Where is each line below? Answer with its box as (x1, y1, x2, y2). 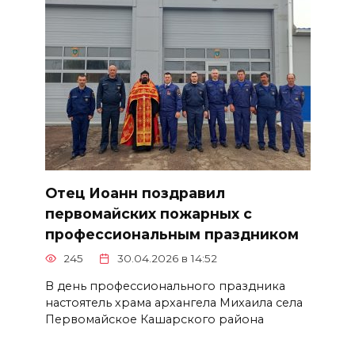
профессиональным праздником (44, 225, 299, 242)
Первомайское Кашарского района (44, 311, 264, 326)
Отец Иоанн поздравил (44, 184, 225, 201)
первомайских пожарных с (44, 204, 252, 222)
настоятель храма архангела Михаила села (44, 295, 303, 310)
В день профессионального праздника (44, 278, 285, 293)
